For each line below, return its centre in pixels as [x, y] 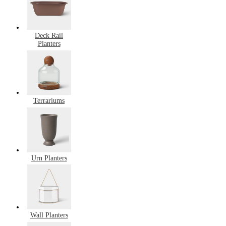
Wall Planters [49, 215]
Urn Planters [49, 158]
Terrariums [49, 101]
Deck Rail [49, 36]
